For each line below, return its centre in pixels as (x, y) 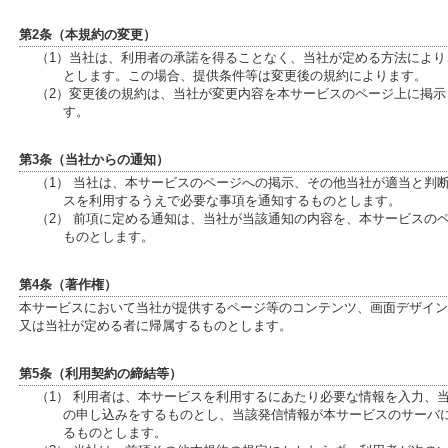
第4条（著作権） (68, 284)
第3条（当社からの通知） (94, 159)
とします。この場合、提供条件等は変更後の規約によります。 (245, 75)
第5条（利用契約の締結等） (100, 373)
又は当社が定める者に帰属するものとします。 (155, 325)
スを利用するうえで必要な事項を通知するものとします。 (232, 200)
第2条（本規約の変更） (87, 34)
